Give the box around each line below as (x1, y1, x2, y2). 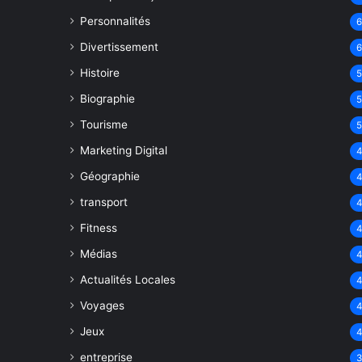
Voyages (80, 299, 124, 312)
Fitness (80, 221, 117, 234)
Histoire (80, 66, 120, 79)
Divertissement (80, 40, 158, 53)
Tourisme (80, 118, 128, 131)
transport (80, 196, 128, 208)
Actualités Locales (80, 273, 175, 286)
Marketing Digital (80, 144, 167, 157)
